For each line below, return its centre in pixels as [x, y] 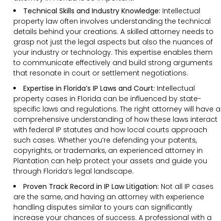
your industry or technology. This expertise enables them [113, 52]
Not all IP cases [187, 186]
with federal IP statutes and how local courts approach [110, 129]
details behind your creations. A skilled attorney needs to [113, 31]
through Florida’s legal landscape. [74, 171]
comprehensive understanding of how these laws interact [115, 119]
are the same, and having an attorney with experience [109, 197]
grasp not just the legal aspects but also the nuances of [113, 42]
